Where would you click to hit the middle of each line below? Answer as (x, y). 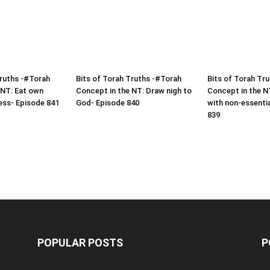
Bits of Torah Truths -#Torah (129, 79)
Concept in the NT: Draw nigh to (134, 91)
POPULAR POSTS (80, 243)
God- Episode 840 (108, 103)
